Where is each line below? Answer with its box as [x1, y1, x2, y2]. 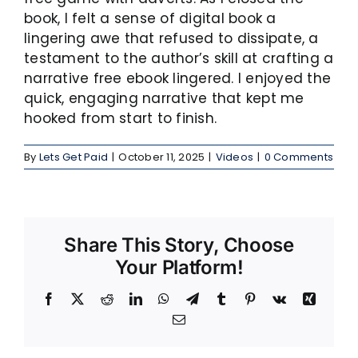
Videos [215, 149, 254, 165]
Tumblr [227, 292, 265, 305]
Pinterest [256, 292, 301, 305]
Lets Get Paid [38, 149, 109, 165]
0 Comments [264, 149, 334, 165]
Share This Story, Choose [64, 233, 294, 257]
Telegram [197, 292, 247, 305]
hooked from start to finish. [24, 108, 217, 128]
